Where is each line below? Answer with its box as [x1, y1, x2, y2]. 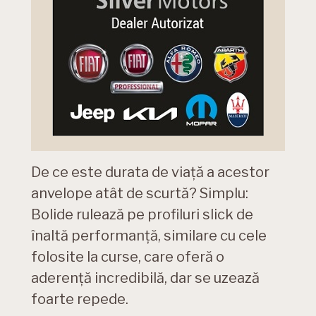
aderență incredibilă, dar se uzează [31, 269, 260, 287]
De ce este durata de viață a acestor [31, 164, 269, 181]
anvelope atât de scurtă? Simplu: [31, 185, 248, 202]
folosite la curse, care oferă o [31, 248, 224, 266]
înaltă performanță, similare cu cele [31, 227, 267, 245]
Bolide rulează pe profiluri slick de [31, 206, 253, 224]
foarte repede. [31, 291, 128, 308]
